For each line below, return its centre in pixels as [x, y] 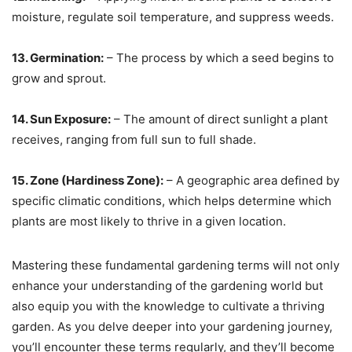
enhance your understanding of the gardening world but [167, 285]
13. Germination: [58, 57]
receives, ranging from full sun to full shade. [134, 139]
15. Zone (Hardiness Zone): [88, 180]
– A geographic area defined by [251, 180]
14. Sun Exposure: [61, 119]
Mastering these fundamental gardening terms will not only [176, 265]
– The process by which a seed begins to [219, 57]
